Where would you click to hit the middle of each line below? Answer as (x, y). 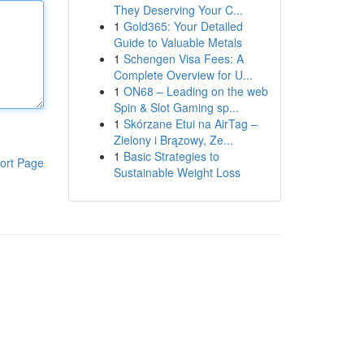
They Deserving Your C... (178, 10)
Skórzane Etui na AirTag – (190, 123)
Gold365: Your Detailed (183, 26)
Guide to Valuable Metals (178, 42)
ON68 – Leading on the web (195, 91)
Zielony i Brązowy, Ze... (173, 140)
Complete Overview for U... (183, 75)
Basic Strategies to (171, 156)
